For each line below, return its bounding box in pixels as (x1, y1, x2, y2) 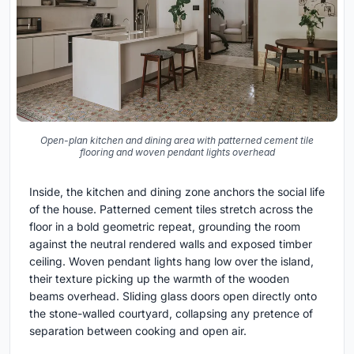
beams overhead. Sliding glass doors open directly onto (29, 288, 317, 303)
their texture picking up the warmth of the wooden (29, 271, 289, 285)
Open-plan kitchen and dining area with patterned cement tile (40, 134, 314, 146)
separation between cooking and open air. (29, 323, 247, 337)
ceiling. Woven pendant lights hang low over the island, (29, 254, 314, 268)
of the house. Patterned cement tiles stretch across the (29, 201, 313, 216)
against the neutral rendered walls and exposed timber (29, 236, 312, 250)
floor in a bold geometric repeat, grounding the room (29, 219, 300, 233)
